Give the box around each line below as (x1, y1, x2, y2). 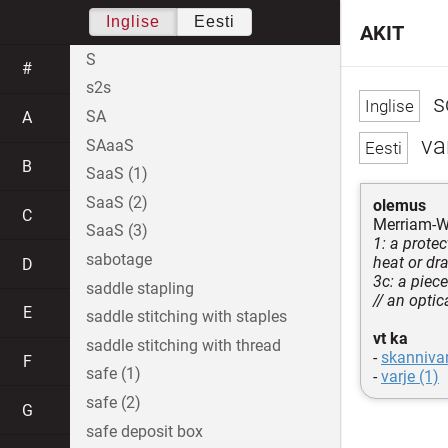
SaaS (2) (86, 192, 148, 212)
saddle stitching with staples (86, 307, 287, 327)
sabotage (86, 249, 152, 269)
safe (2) (86, 392, 141, 412)
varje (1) (381, 366, 439, 386)
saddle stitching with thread (86, 335, 281, 355)
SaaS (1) (86, 164, 148, 184)
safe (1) (86, 364, 141, 384)
